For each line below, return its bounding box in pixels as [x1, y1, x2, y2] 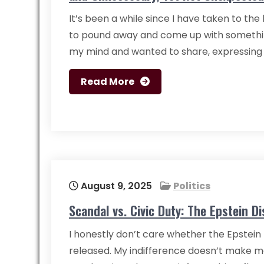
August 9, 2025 [78, 179, 152, 193]
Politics [173, 179, 210, 193]
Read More [81, 75, 134, 88]
